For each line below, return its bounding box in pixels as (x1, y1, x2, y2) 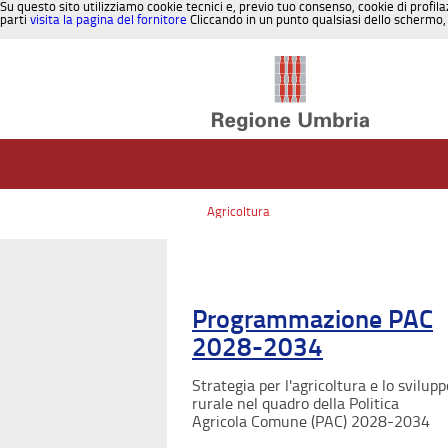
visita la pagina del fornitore (30, 12, 187, 27)
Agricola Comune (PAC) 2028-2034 (192, 411, 430, 431)
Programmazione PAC (192, 303, 433, 335)
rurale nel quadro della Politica (192, 393, 399, 413)
